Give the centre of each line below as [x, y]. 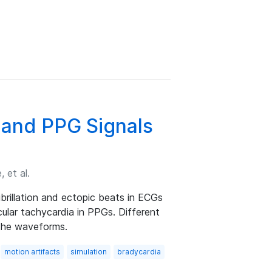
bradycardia [139, 252]
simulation [89, 252]
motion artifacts [32, 252]
